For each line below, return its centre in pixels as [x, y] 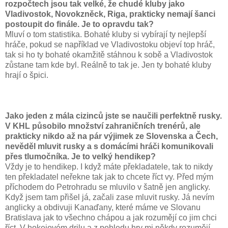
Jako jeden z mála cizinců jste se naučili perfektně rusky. [113, 116]
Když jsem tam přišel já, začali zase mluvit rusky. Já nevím [110, 197]
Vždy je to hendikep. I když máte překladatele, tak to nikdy [109, 166]
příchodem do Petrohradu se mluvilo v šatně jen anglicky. [108, 187]
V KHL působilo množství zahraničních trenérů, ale [103, 126]
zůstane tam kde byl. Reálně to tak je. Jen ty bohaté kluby [108, 65]
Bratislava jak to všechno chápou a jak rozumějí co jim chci [111, 217]
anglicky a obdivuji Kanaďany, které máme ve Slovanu [103, 207]
